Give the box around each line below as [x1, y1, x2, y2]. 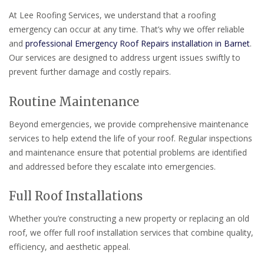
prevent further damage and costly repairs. [9, 65, 171, 77]
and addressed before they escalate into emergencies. [9, 160, 216, 172]
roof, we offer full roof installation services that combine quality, [9, 227, 253, 239]
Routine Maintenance [9, 94, 139, 109]
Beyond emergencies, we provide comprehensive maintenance [9, 118, 249, 130]
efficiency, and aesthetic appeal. [9, 241, 130, 253]
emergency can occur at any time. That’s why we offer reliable [9, 23, 245, 35]
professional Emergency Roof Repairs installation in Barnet [25, 37, 250, 49]
